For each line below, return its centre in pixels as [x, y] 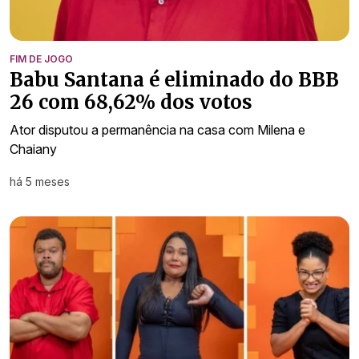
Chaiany [33, 149]
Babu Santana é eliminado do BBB [174, 79]
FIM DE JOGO [41, 58]
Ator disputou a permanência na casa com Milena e [157, 129]
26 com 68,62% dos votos [131, 102]
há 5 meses [40, 181]
